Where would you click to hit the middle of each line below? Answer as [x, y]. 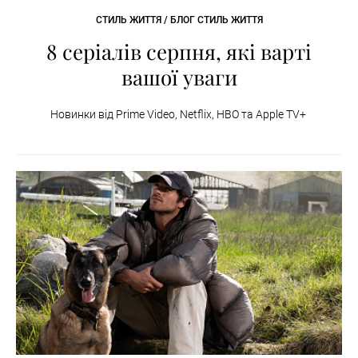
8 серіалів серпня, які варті [179, 52]
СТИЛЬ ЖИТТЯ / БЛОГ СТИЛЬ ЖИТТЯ [179, 20]
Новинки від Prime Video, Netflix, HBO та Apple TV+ [179, 115]
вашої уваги [179, 78]
